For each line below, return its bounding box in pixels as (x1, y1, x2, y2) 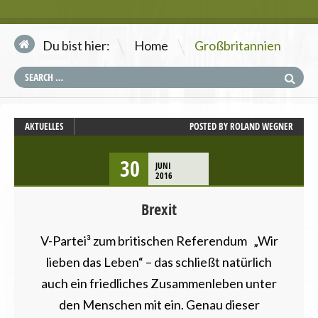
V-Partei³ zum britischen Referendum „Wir (40, 232, 278, 248)
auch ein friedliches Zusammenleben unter (41, 275, 277, 291)
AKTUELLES (25, 119, 63, 133)
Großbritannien (194, 37, 281, 53)
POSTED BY (190, 119, 230, 133)
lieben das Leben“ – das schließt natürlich (46, 253, 272, 270)
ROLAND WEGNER (230, 119, 293, 133)
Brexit (141, 198, 177, 220)
